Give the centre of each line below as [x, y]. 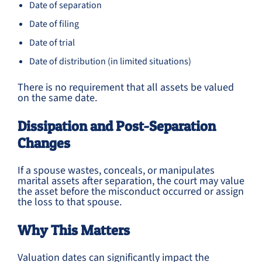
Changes [44, 143]
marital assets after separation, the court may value [131, 181]
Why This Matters [74, 230]
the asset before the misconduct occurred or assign [131, 192]
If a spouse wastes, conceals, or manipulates [116, 170]
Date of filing [54, 24]
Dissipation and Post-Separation [117, 126]
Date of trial [52, 43]
